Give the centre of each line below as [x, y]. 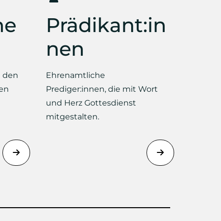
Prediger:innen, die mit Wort [102, 89]
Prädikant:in [106, 25]
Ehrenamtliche [75, 75]
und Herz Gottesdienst [91, 103]
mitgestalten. [72, 117]
